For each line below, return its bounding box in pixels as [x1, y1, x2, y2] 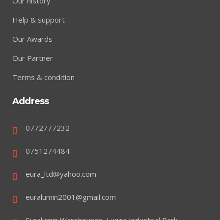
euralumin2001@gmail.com [26, 192, 116, 202]
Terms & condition [12, 72, 75, 82]
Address [12, 96, 49, 107]
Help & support [12, 15, 65, 25]
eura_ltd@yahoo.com [26, 169, 96, 179]
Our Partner [12, 53, 53, 63]
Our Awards [12, 34, 53, 44]
